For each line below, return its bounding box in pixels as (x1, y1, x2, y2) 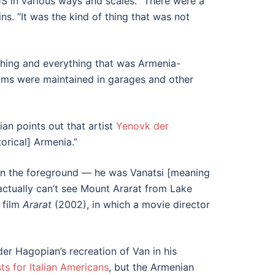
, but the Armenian (109, 261, 194, 273)
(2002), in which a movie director (55, 198, 210, 211)
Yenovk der (116, 120, 169, 132)
